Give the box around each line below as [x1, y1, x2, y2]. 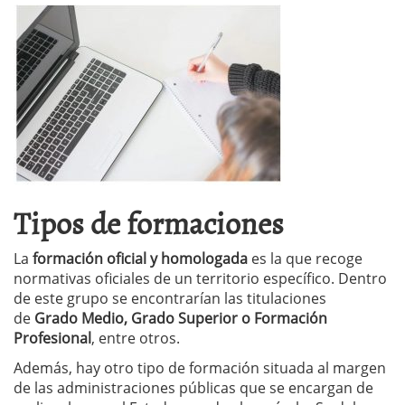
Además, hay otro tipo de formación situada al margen [14, 358, 386, 378]
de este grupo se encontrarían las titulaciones [14, 288, 326, 308]
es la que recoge [248, 249, 363, 268]
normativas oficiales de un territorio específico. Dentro [14, 268, 387, 288]
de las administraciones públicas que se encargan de [14, 378, 373, 398]
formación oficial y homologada [33, 249, 248, 268]
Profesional [14, 328, 91, 348]
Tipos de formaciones [14, 199, 284, 245]
